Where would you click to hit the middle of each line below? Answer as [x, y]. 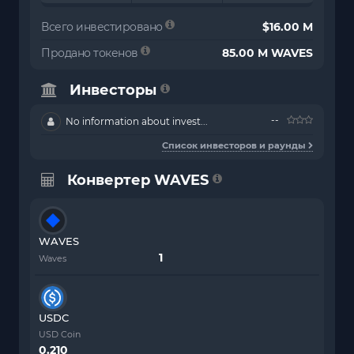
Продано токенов [91, 53]
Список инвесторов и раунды [235, 146]
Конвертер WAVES [138, 181]
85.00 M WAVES [267, 53]
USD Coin [60, 334]
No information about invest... [136, 122]
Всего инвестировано [103, 27]
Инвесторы [113, 90]
